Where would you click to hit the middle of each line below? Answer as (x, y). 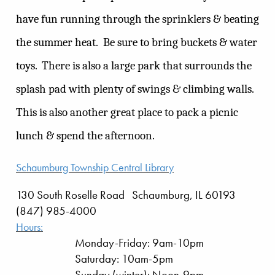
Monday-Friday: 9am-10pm (139, 242)
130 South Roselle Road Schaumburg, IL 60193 (130, 195)
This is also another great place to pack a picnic (127, 113)
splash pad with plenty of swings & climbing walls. (135, 89)
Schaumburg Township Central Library (95, 167)
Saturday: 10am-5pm (124, 258)
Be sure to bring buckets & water (180, 43)
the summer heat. (57, 43)
